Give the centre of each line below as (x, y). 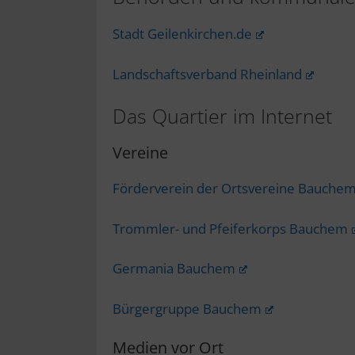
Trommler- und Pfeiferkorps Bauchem (230, 228)
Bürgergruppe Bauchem (187, 308)
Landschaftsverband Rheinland (207, 74)
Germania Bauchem (174, 268)
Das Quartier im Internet (222, 116)
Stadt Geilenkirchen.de (182, 34)
